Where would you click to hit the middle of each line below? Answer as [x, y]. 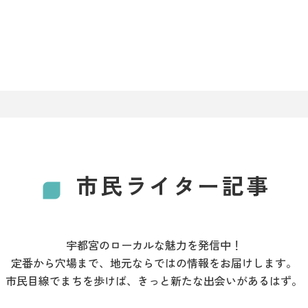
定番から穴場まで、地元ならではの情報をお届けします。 [154, 263]
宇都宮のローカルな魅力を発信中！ [154, 245]
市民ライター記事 [173, 185]
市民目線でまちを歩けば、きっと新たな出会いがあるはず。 [154, 280]
